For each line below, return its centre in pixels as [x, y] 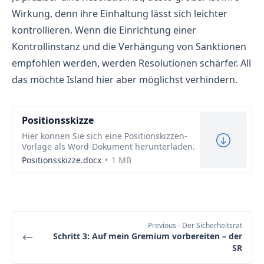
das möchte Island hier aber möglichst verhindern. [125, 80]
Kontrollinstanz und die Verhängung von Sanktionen [129, 47]
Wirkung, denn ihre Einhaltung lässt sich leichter [120, 14]
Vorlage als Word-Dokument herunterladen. [108, 147]
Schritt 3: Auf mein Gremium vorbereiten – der [148, 236]
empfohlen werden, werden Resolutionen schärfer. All [131, 63]
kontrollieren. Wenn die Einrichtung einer [104, 30]
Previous [163, 226]
